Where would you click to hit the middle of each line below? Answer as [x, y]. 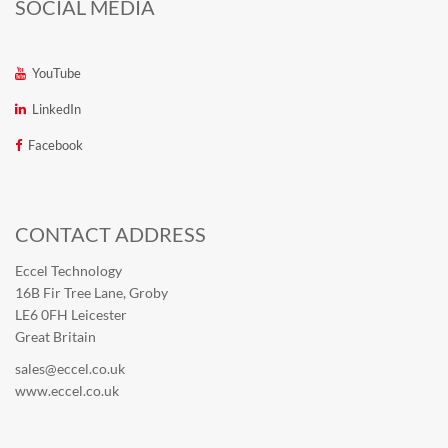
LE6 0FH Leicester [71, 314]
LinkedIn [56, 109]
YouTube [56, 73]
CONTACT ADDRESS [110, 233]
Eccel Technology [68, 270]
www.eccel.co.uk [67, 390]
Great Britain [55, 336]
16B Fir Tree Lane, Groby [91, 292]
